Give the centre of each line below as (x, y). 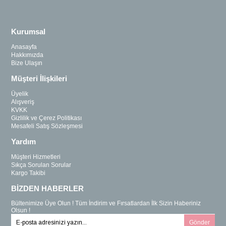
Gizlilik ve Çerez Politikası (47, 118)
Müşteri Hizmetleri (36, 157)
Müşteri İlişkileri (39, 79)
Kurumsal (29, 32)
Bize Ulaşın (27, 63)
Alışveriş (23, 102)
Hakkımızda (27, 55)
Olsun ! (21, 211)
